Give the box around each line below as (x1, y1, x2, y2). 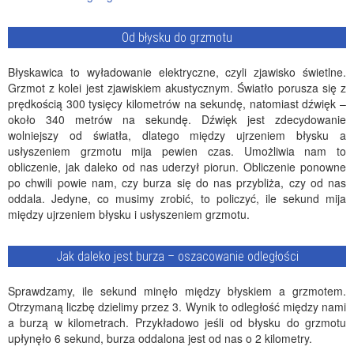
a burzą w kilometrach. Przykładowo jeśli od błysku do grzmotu (8, 314, 346, 330)
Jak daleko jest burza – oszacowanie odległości (55, 249, 299, 264)
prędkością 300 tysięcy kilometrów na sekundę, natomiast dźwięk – (8, 96, 346, 111)
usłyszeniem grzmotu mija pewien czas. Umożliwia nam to (8, 143, 346, 159)
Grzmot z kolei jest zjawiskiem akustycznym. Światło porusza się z (8, 80, 346, 96)
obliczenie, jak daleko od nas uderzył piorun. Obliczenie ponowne (8, 159, 346, 175)
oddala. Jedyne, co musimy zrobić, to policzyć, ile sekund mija (8, 190, 346, 206)
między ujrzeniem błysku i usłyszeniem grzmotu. (8, 206, 250, 222)
